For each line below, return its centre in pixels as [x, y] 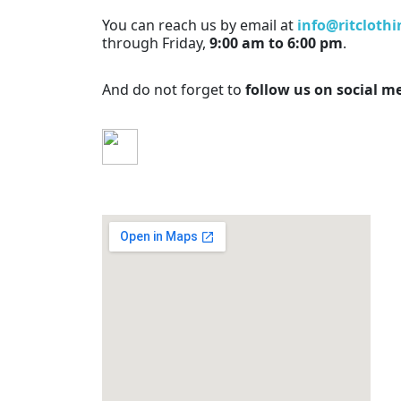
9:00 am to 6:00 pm [274, 43]
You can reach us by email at [200, 25]
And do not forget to [174, 90]
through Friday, [154, 43]
